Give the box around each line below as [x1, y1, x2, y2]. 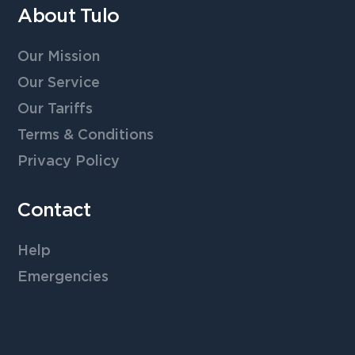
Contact [17, 200, 91, 220]
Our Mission [17, 49, 101, 64]
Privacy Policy [17, 154, 120, 169]
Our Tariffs [17, 101, 94, 116]
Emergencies [17, 269, 109, 284]
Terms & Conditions [17, 128, 155, 143]
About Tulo [17, 6, 120, 26]
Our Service [17, 75, 101, 90]
